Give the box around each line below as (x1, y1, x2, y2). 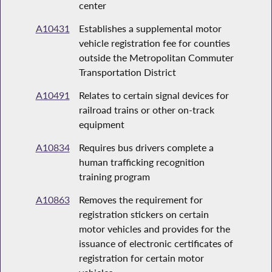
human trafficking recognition (78, 156, 205, 168)
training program (78, 171, 150, 183)
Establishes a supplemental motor (78, 22, 222, 35)
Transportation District (78, 66, 176, 78)
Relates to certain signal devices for (78, 89, 229, 101)
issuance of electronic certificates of (78, 237, 233, 250)
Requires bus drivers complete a (78, 141, 214, 154)
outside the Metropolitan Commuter (78, 52, 234, 64)
